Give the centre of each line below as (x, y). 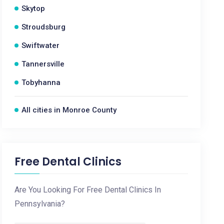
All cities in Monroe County (69, 110)
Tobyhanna (41, 82)
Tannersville (43, 64)
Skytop (33, 8)
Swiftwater (41, 45)
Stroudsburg (44, 27)
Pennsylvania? (40, 204)
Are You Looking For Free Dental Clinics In (88, 190)
